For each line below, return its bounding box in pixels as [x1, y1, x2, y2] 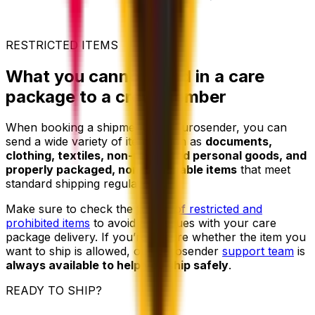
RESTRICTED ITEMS [6, 37, 118, 52]
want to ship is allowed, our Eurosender [6, 244, 222, 259]
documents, [205, 134, 272, 149]
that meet [237, 162, 290, 177]
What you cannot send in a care [6, 65, 264, 86]
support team [222, 244, 294, 259]
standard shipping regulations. [6, 176, 165, 191]
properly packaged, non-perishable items [6, 162, 237, 177]
